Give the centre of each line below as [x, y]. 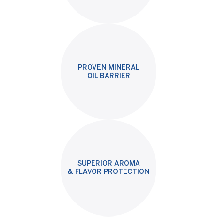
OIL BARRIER [108, 76]
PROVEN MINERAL [108, 67]
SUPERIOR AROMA [108, 164]
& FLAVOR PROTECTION [108, 172]
